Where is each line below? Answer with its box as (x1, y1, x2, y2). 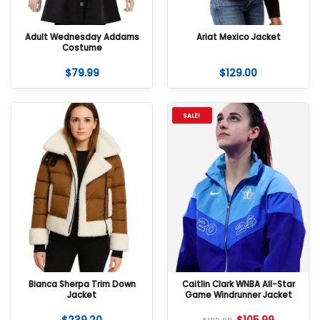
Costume (61, 41, 102, 54)
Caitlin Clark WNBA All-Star (181, 279, 295, 291)
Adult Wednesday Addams (24, 31, 139, 43)
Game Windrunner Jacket (184, 289, 292, 301)
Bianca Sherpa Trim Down (28, 279, 136, 291)
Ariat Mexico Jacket (196, 31, 281, 43)
